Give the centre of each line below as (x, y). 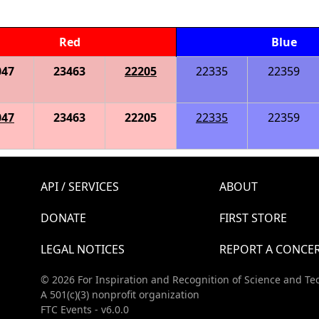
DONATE (63, 218)
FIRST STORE (253, 218)
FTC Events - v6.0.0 (85, 310)
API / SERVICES (80, 187)
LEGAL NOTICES (83, 250)
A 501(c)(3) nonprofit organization (120, 295)
